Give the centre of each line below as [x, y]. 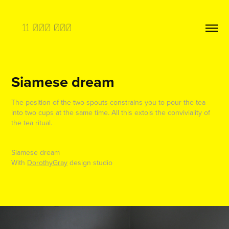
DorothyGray [48, 162]
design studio [90, 162]
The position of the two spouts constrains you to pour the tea [109, 102]
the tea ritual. [32, 122]
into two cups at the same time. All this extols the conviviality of [111, 112]
